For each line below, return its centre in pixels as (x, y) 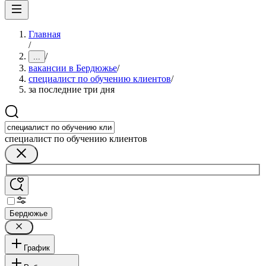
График (37, 248)
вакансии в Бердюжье (73, 68)
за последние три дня (72, 89)
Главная (45, 34)
